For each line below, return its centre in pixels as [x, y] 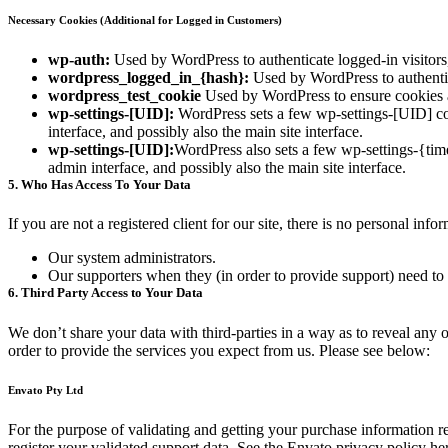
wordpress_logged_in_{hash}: [148, 78]
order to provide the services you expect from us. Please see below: [219, 350]
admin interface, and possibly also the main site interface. [227, 168]
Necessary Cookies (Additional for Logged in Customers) [145, 20]
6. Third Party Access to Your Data [105, 293]
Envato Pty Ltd [45, 390]
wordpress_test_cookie [124, 96]
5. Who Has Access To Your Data [99, 185]
